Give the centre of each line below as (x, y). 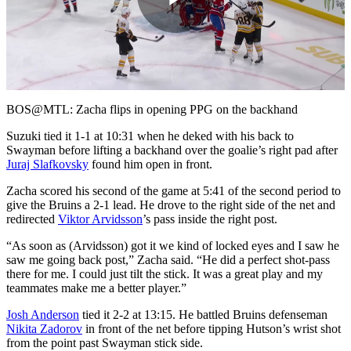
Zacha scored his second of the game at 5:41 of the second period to (174, 190)
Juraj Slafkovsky (47, 164)
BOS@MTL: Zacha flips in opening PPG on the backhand (152, 109)
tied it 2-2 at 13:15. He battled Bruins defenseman (203, 314)
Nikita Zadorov (44, 328)
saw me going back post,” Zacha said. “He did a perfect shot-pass (168, 259)
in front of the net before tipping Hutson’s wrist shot (212, 328)
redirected (32, 219)
